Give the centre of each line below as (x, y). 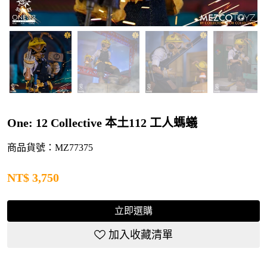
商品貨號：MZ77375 (50, 148)
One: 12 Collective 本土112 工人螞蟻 (103, 123)
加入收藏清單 (140, 235)
